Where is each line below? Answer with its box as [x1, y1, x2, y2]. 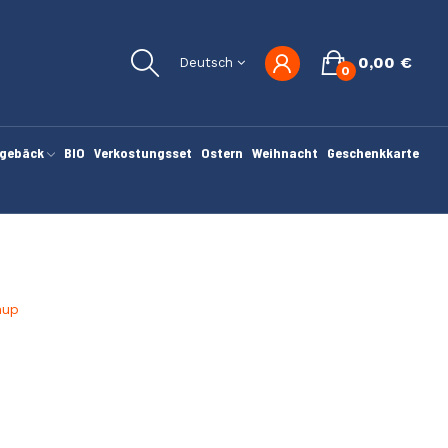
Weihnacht [251, 144, 318, 161]
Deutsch [178, 55, 233, 70]
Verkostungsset [93, 144, 192, 161]
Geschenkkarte [326, 144, 419, 161]
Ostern [200, 144, 243, 161]
